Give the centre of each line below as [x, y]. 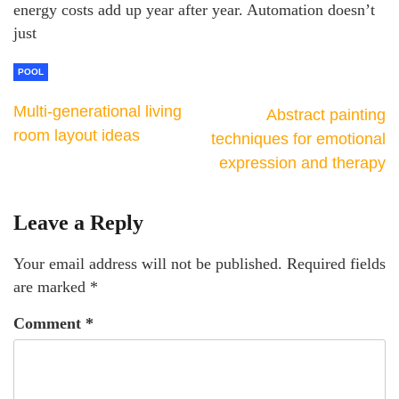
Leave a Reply [78, 223]
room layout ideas [77, 135]
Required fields [336, 264]
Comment [49, 323]
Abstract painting [326, 115]
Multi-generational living [98, 111]
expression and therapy [302, 163]
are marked [52, 287]
